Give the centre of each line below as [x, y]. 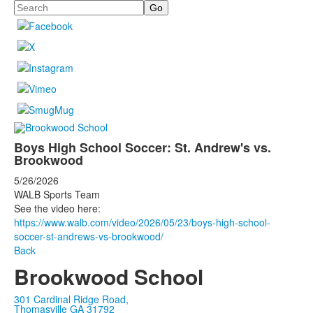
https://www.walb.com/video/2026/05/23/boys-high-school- [142, 223]
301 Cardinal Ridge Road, [71, 299]
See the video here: [57, 209]
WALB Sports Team [57, 195]
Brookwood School [109, 277]
